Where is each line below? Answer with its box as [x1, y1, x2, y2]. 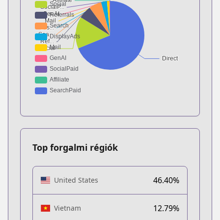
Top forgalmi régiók [32, 141, 118, 153]
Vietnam [54, 203, 81, 213]
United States [54, 175, 98, 185]
